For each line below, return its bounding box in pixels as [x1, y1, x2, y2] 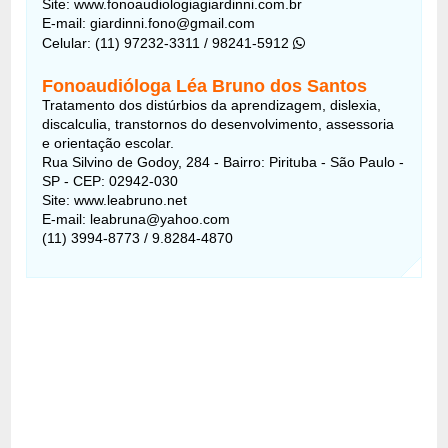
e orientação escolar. [42, 134, 175, 151]
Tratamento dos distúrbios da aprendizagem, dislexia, [42, 96, 382, 113]
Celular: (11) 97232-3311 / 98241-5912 [42, 34, 294, 51]
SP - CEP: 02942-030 [42, 172, 179, 189]
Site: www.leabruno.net [42, 191, 188, 208]
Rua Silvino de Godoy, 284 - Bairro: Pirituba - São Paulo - [42, 153, 405, 170]
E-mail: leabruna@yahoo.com [42, 210, 231, 227]
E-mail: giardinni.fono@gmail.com [42, 14, 256, 31]
